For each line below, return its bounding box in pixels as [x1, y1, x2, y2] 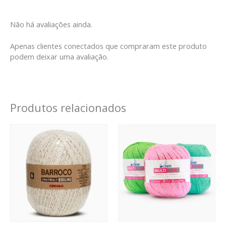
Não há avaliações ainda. [10, 19, 92, 29]
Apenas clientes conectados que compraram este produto [10, 40, 207, 51]
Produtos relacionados [10, 100, 126, 115]
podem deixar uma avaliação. [10, 51, 108, 62]
